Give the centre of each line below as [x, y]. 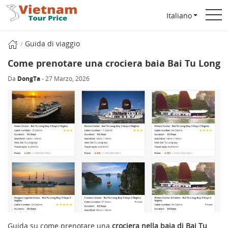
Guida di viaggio [52, 44]
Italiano [179, 15]
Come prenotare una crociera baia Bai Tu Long [114, 63]
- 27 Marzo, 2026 [65, 79]
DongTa [29, 79]
